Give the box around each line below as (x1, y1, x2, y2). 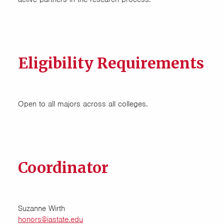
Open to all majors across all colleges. (18, 99, 148, 109)
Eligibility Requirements (18, 53, 204, 72)
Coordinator (18, 158, 108, 177)
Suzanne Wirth (18, 203, 65, 213)
